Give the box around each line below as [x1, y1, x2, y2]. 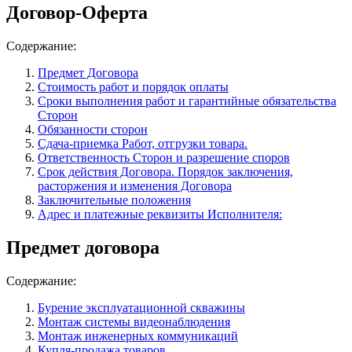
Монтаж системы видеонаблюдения [38, 314, 230, 328]
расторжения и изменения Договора [38, 178, 232, 192]
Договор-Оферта [6, 2, 148, 23]
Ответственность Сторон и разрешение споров [38, 150, 290, 164]
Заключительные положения [38, 192, 191, 207]
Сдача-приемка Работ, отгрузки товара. [38, 136, 247, 150]
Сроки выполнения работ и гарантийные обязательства [38, 93, 336, 108]
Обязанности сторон [38, 122, 148, 136]
